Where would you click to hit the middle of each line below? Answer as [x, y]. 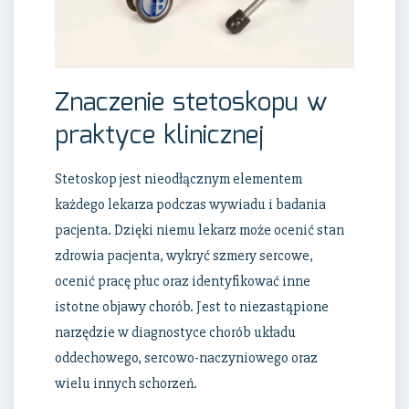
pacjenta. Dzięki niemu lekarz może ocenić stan [199, 231]
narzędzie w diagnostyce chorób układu [175, 333]
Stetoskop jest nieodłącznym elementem [178, 179]
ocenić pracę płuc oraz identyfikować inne [183, 282]
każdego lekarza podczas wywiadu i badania [190, 205]
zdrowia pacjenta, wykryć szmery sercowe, [184, 256]
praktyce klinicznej [160, 136]
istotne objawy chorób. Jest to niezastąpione [192, 307]
